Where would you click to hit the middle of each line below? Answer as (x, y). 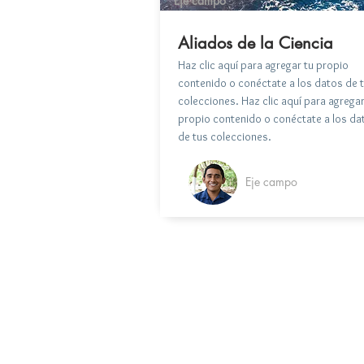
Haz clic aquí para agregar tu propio (263, 65)
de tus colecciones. (225, 136)
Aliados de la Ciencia (256, 43)
